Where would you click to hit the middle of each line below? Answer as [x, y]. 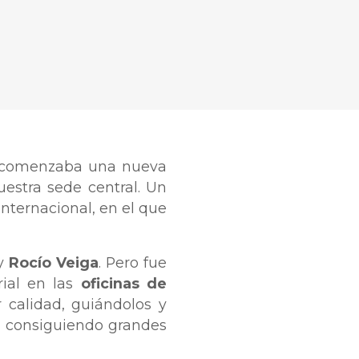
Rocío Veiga [53, 263]
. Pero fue [133, 263]
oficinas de [124, 284]
